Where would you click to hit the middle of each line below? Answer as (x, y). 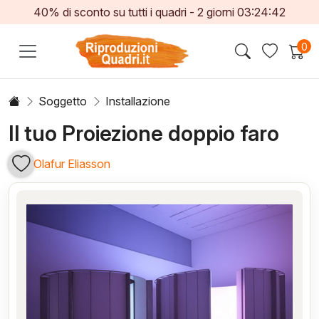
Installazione (138, 101)
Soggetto (63, 101)
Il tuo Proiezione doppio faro (144, 133)
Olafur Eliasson (72, 164)
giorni (221, 12)
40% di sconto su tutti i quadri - (116, 12)
